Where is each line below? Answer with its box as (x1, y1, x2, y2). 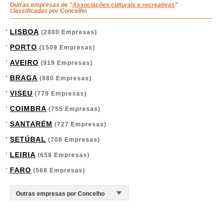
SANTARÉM (10, 120, 53, 128)
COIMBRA (10, 105, 47, 112)
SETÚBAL (10, 135, 46, 143)
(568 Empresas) (31, 167, 85, 174)
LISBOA (10, 28, 39, 36)
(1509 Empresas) (37, 44, 95, 51)
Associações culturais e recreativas (72, 1, 175, 8)
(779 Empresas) (33, 90, 87, 97)
